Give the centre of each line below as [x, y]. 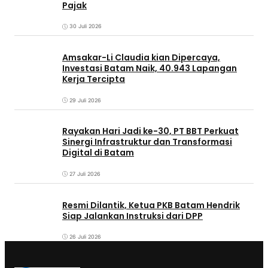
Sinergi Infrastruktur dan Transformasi [147, 142]
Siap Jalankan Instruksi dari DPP [133, 216]
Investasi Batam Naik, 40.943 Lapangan [150, 68]
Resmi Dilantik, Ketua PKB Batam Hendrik [151, 205]
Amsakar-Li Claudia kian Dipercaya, [141, 58]
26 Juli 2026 [85, 237]
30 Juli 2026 [86, 26]
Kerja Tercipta [94, 79]
